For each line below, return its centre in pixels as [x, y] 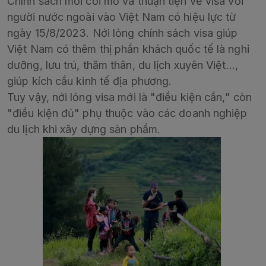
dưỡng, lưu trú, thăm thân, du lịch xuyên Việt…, [123, 65]
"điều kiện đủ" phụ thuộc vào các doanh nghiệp [127, 113]
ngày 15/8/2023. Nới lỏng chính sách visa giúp [123, 33]
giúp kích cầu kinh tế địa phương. [90, 81]
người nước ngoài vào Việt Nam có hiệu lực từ [122, 17]
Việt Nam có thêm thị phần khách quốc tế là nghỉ [128, 49]
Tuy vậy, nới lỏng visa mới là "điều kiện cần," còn [129, 97]
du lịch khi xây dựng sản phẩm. [84, 129]
